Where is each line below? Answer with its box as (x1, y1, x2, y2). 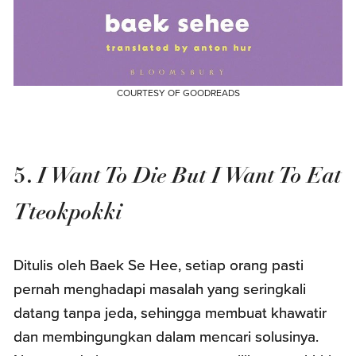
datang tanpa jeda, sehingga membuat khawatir (14, 304, 327, 323)
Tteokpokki (14, 198, 129, 226)
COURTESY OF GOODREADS (116, 87, 240, 99)
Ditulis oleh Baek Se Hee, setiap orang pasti (14, 257, 304, 275)
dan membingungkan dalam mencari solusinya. (14, 328, 319, 346)
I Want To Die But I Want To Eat (33, 161, 342, 190)
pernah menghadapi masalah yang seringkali (14, 281, 307, 299)
